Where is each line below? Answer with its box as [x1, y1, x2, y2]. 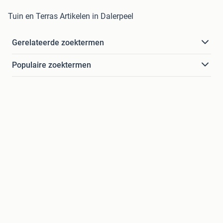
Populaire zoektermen [12, 60, 91, 70]
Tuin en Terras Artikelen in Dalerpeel [8, 11, 133, 21]
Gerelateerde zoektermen [12, 37, 104, 47]
